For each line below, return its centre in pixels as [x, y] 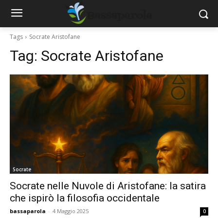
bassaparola [28, 211]
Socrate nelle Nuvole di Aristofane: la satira [108, 186]
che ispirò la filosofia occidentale [85, 198]
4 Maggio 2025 [71, 211]
